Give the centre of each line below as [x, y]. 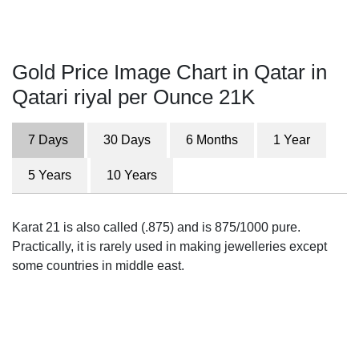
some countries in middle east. [98, 266]
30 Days [127, 140]
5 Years [50, 175]
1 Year [292, 140]
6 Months [212, 140]
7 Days [48, 140]
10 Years [132, 175]
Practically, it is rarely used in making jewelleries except [169, 246]
